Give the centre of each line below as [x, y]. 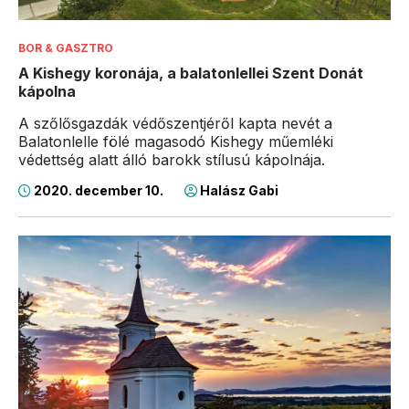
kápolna [47, 91]
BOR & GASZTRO [66, 47]
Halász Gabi [238, 190]
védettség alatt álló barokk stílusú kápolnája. [172, 159]
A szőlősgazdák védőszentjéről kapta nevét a [175, 123]
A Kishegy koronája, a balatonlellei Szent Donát [191, 73]
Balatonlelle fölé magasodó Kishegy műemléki [176, 141]
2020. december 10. [99, 190]
